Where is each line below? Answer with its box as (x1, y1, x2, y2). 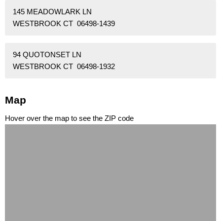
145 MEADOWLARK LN (13, 7, 92, 16)
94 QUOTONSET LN (13, 50, 81, 59)
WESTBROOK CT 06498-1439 (13, 19, 115, 28)
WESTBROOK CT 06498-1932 (13, 62, 115, 71)
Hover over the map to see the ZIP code (5, 114, 134, 123)
